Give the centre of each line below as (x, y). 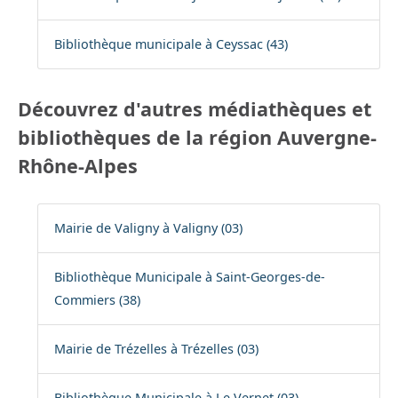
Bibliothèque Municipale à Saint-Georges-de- (189, 277)
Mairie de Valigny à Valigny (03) (148, 228)
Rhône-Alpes (78, 166)
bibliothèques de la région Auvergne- (197, 138)
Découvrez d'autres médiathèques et (195, 109)
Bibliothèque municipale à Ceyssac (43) (171, 44)
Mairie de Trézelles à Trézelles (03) (156, 349)
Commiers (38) (97, 300)
